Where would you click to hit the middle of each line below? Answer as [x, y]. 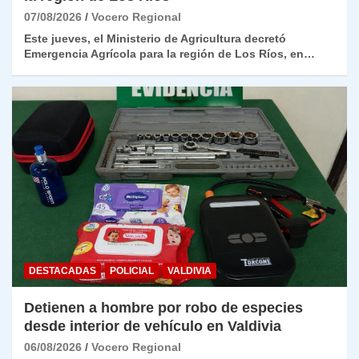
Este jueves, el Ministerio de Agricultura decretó [155, 38]
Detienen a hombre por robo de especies [163, 308]
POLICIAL [132, 271]
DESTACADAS [63, 271]
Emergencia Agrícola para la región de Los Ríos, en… [169, 53]
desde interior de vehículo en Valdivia [153, 327]
